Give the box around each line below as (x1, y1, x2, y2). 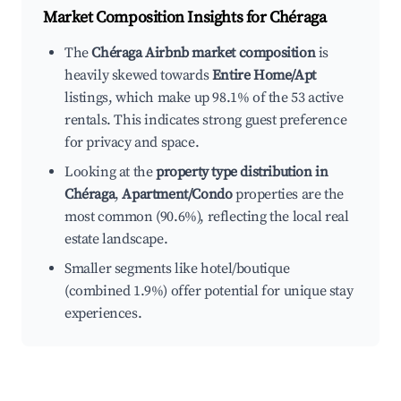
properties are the (232, 185, 344, 204)
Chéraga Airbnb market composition (91, 44, 316, 63)
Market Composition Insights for (43, 7, 270, 29)
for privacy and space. (64, 133, 200, 152)
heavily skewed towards (64, 66, 212, 85)
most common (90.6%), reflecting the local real (64, 208, 349, 226)
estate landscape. (64, 230, 168, 249)
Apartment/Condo (122, 185, 233, 204)
